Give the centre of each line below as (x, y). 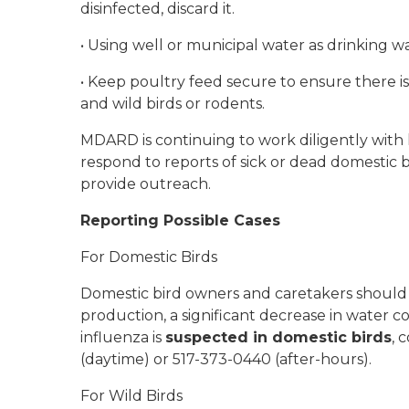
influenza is (123, 337)
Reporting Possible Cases (180, 220)
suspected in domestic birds (278, 337)
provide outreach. (146, 184)
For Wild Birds (131, 396)
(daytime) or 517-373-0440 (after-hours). (228, 359)
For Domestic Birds (149, 257)
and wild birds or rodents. (176, 104)
